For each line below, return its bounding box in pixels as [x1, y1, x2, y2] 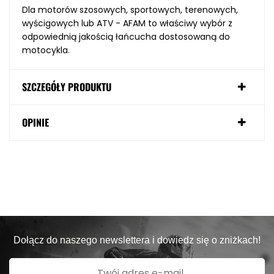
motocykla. [22, 44, 70, 57]
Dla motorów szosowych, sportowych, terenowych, [22, 4, 238, 17]
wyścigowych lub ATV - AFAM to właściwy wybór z [22, 17, 232, 30]
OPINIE [22, 115, 49, 130]
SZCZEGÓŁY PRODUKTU [22, 80, 111, 95]
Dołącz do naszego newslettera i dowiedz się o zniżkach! [13, 235, 261, 246]
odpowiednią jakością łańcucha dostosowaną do [22, 31, 230, 43]
